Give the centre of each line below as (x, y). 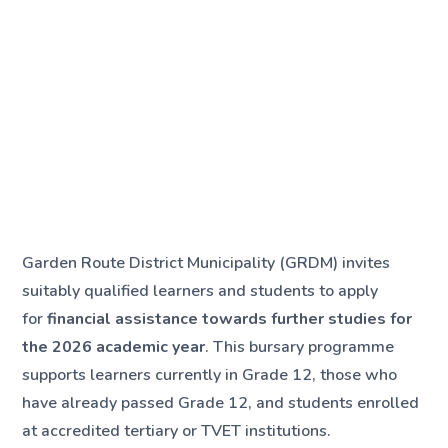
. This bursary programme (300, 347)
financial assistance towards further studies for (230, 319)
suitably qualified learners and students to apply (200, 291)
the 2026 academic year (114, 347)
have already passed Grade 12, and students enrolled (221, 403)
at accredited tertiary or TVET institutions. (177, 431)
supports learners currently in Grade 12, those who (210, 375)
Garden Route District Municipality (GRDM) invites (206, 263)
